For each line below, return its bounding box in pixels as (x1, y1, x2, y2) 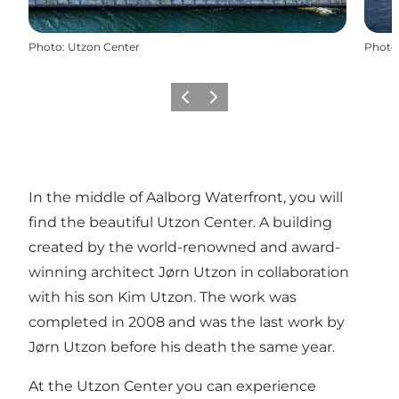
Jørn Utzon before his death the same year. (28, 338, 335, 355)
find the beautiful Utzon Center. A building (28, 213, 332, 231)
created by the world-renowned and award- (28, 238, 340, 256)
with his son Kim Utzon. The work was (28, 288, 297, 305)
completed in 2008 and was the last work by (28, 313, 345, 330)
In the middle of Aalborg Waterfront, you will (28, 188, 343, 206)
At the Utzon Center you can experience (28, 377, 316, 395)
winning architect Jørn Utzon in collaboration (28, 263, 349, 281)
